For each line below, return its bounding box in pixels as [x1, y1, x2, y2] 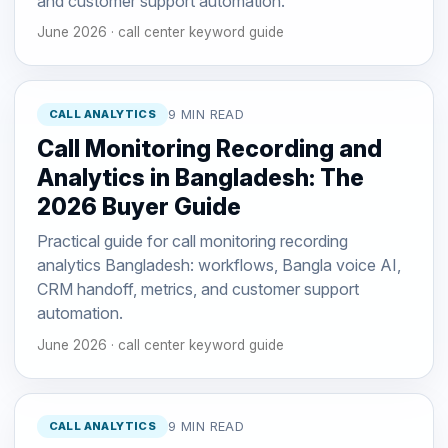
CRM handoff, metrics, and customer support [36, 279, 359, 300]
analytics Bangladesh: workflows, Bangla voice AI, [36, 255, 401, 276]
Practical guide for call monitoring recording [36, 231, 348, 252]
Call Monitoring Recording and [36, 135, 382, 164]
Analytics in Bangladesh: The [36, 164, 364, 193]
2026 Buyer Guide [36, 193, 241, 222]
